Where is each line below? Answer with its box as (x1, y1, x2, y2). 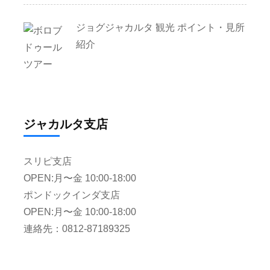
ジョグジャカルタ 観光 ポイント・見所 (76, 22, 245, 33)
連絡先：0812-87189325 (24, 223, 133, 234)
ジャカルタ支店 (24, 117, 108, 131)
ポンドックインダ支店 (24, 189, 120, 200)
